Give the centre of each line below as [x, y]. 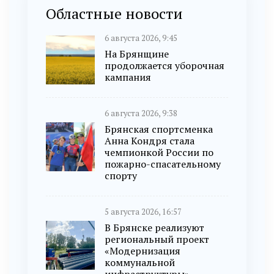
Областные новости [114, 14]
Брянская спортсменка [159, 129]
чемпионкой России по [159, 153]
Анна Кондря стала [150, 141]
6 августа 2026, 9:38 [141, 114]
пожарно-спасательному [163, 164]
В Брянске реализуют [154, 228]
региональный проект [157, 239]
